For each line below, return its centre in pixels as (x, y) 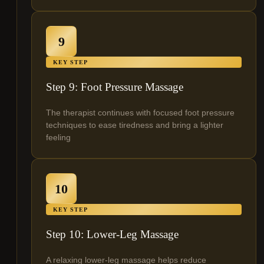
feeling (58, 138)
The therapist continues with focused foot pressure (140, 113)
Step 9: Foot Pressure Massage (115, 87)
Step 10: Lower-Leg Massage (112, 235)
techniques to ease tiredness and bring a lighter (135, 125)
